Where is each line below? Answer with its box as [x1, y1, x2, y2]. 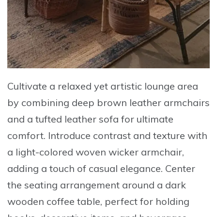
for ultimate [119, 112, 173, 125]
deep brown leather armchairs [72, 96, 210, 108]
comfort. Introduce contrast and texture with [7, 129, 207, 141]
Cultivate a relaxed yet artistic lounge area [7, 79, 198, 92]
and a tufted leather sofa [7, 112, 119, 125]
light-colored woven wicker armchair [15, 145, 182, 158]
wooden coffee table [7, 195, 100, 207]
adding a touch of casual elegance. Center [7, 162, 195, 174]
